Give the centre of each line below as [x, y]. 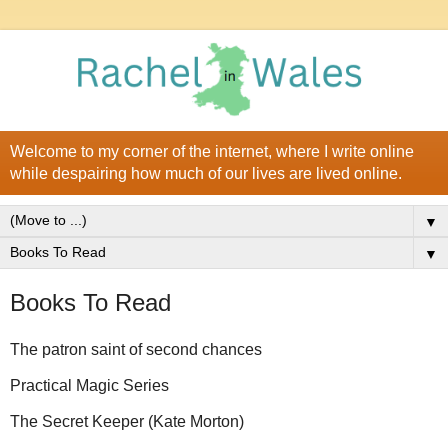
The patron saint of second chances [138, 350]
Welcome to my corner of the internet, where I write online [212, 151]
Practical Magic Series [89, 386]
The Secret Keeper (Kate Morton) [127, 421]
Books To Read [90, 302]
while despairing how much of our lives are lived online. [206, 173]
